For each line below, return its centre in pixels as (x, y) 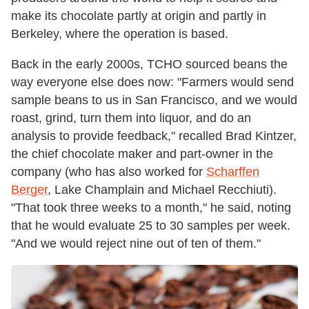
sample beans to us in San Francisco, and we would (154, 100)
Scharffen (233, 172)
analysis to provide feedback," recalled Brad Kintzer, (154, 136)
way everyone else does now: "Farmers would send (152, 82)
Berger (29, 190)
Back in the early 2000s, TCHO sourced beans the (149, 64)
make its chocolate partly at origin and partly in (139, 16)
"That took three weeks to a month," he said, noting (151, 208)
